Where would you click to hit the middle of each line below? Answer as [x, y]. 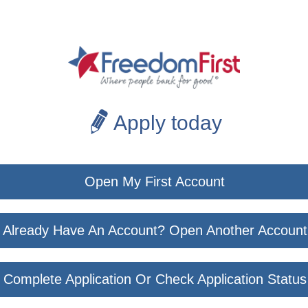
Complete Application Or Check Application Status [155, 279]
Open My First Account [155, 181]
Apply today [168, 122]
